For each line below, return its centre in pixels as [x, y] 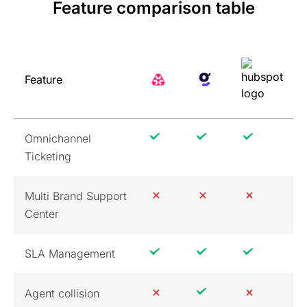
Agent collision [62, 293]
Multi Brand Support [76, 196]
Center [42, 213]
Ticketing [48, 156]
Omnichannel [58, 138]
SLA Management [70, 253]
